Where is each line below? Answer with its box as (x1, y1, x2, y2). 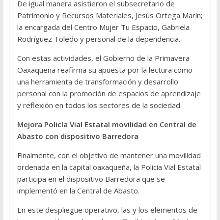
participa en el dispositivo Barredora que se (17, 174, 165, 184)
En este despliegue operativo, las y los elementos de (17, 205, 197, 215)
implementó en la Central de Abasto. (17, 186, 139, 196)
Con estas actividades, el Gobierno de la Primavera (17, 53, 190, 63)
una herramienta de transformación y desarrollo (17, 77, 178, 87)
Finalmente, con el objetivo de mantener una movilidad (17, 150, 201, 161)
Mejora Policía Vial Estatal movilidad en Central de (17, 119, 196, 130)
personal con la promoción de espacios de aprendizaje (17, 88, 201, 99)
